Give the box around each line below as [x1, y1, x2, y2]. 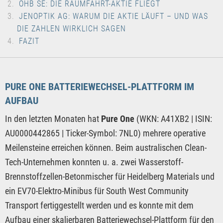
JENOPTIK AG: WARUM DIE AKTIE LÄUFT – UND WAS [19, 11, 208, 21]
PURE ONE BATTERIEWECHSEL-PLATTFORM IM [5, 81, 194, 93]
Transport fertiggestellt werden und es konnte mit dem [5, 200, 194, 211]
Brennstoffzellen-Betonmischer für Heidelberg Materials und [5, 171, 215, 182]
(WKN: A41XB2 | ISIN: [136, 113, 212, 124]
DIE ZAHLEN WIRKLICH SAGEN [17, 24, 126, 34]
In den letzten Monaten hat [5, 113, 101, 124]
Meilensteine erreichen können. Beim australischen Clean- [5, 142, 207, 153]
